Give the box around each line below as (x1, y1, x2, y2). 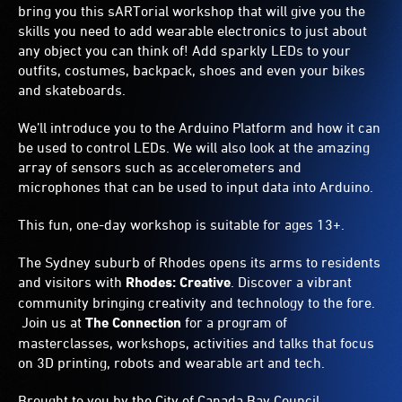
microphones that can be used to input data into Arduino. (18, 179, 373, 196)
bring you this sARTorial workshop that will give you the (18, 3, 365, 20)
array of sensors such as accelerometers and (18, 159, 301, 176)
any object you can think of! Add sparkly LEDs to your (18, 42, 351, 59)
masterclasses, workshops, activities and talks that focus (18, 335, 374, 352)
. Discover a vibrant (231, 274, 352, 291)
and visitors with (18, 274, 126, 291)
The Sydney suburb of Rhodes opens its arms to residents (18, 254, 380, 271)
